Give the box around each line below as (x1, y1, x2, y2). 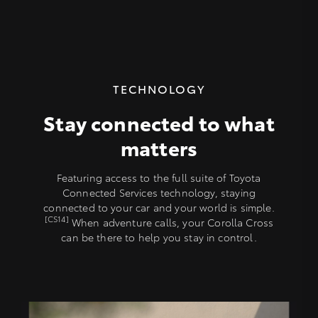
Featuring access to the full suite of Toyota (57, 170, 261, 185)
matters (120, 132, 198, 161)
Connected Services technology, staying (62, 185, 256, 199)
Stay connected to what (43, 107, 275, 136)
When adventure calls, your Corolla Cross (68, 214, 274, 229)
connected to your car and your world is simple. (43, 199, 275, 214)
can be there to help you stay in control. (61, 229, 257, 244)
